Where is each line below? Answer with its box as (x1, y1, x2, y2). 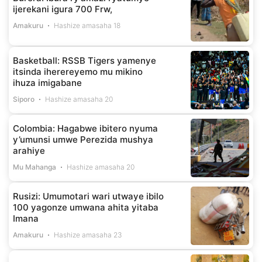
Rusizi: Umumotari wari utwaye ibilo (13, 190, 164, 202)
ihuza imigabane (13, 77, 82, 88)
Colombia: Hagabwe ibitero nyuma (13, 122, 158, 134)
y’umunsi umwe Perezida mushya (13, 133, 153, 145)
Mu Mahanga (13, 162, 56, 171)
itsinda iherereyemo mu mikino (13, 65, 143, 77)
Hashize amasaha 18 (54, 21, 121, 30)
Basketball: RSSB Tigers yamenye (13, 54, 156, 66)
